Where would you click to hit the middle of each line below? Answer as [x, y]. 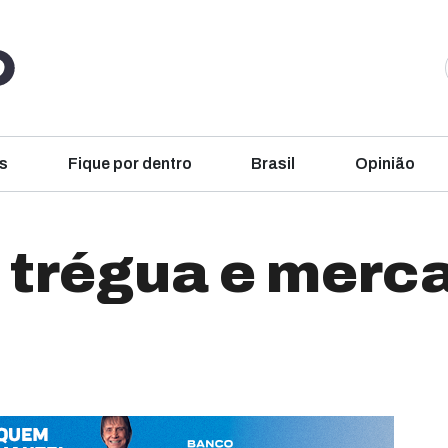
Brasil [273, 163]
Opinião [384, 163]
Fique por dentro [129, 163]
